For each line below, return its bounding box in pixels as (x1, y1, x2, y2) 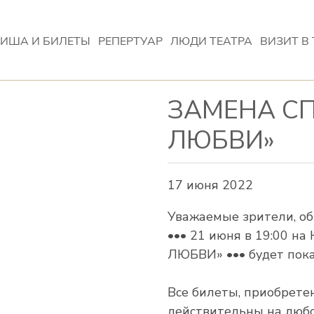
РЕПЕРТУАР (98, 33, 163, 49)
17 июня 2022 (168, 177, 253, 194)
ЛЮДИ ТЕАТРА (170, 33, 253, 49)
